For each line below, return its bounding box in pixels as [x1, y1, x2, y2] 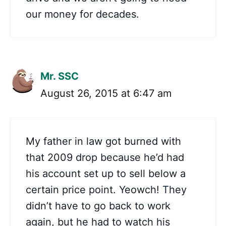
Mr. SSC [40, 70, 79, 83]
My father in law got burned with [26, 135, 181, 148]
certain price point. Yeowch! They [26, 184, 187, 196]
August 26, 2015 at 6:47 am [40, 87, 172, 100]
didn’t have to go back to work [26, 200, 171, 212]
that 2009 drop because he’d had [26, 151, 184, 164]
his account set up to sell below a [26, 167, 186, 180]
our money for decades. [26, 8, 139, 21]
